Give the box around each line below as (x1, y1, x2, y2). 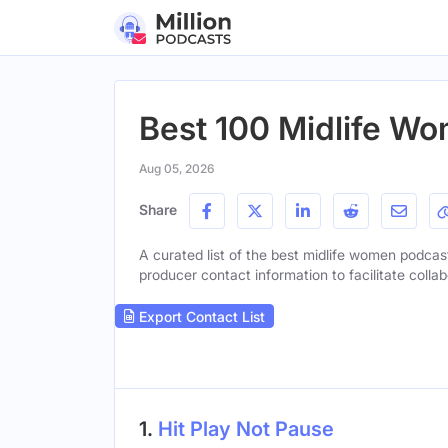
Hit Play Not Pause (158, 417, 334, 442)
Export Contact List (135, 307, 265, 325)
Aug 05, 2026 (139, 161, 214, 176)
